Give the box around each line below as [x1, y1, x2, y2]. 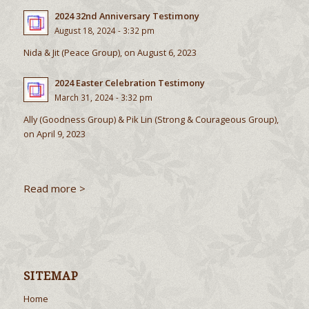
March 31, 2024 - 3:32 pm [54, 91, 152, 103]
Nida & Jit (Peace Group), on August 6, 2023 [23, 46, 197, 59]
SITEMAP [23, 270, 79, 283]
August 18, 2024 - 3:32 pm [54, 25, 154, 37]
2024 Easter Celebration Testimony [54, 76, 205, 89]
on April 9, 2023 [23, 127, 86, 140]
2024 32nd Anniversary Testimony [54, 10, 199, 23]
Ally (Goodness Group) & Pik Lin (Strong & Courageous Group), [23, 112, 279, 126]
